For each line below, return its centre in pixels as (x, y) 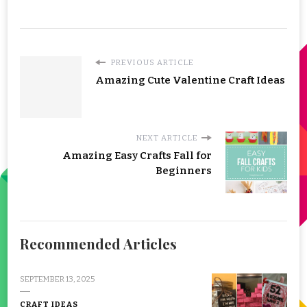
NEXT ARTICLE (167, 138)
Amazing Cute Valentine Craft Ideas (190, 81)
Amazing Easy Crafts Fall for (137, 156)
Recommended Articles (98, 244)
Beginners (184, 171)
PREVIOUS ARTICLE (151, 63)
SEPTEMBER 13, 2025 (57, 279)
